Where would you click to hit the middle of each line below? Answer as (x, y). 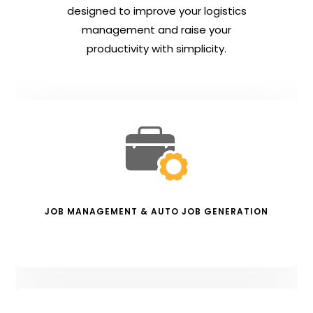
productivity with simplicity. (156, 48)
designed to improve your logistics (156, 10)
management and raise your (156, 29)
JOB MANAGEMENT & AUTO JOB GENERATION (156, 211)
